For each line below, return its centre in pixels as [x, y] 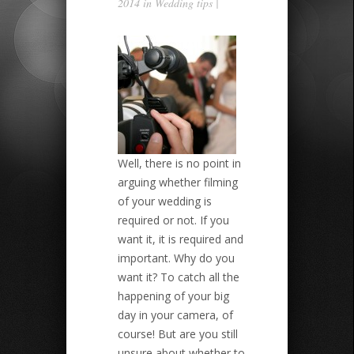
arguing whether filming [178, 183]
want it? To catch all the [179, 277]
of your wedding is [165, 201]
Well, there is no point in [179, 164]
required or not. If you [173, 220]
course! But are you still [178, 334]
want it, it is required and [181, 239]
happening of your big [173, 296]
